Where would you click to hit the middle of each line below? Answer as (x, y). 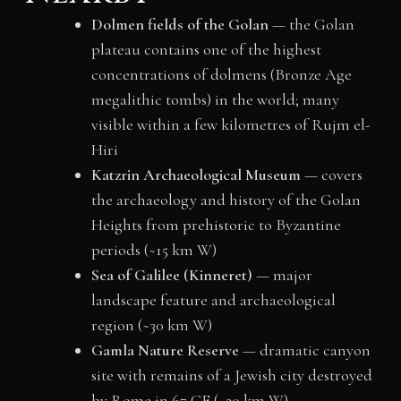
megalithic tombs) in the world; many (215, 99)
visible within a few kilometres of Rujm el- (230, 124)
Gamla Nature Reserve (165, 350)
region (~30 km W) (151, 324)
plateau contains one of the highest (206, 49)
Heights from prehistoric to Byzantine (216, 224)
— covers (331, 174)
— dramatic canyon (304, 350)
